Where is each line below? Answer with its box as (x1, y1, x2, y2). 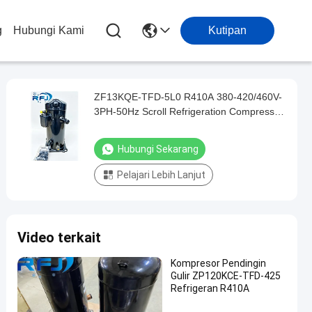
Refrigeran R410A (171, 283, 249, 294)
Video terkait (17, 229, 101, 246)
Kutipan (208, 24, 247, 36)
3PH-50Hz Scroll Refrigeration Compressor (94, 106, 283, 117)
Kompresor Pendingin (171, 258, 266, 269)
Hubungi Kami (13, 24, 84, 36)
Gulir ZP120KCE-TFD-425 (171, 270, 281, 281)
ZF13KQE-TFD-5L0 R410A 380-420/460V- (94, 91, 282, 102)
